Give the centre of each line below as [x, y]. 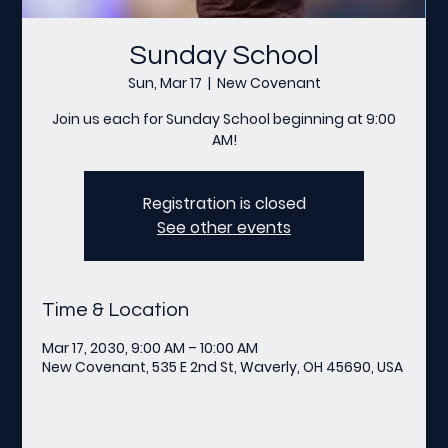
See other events [224, 227]
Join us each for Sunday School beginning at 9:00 [224, 118]
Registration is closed [224, 203]
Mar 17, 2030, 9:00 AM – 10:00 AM [150, 347]
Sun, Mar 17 [164, 82]
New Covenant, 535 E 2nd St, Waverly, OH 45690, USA [223, 366]
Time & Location [116, 309]
